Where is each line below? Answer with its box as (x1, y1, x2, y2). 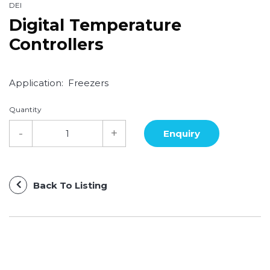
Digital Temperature (9, 14, 181, 35)
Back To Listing (33, 180, 107, 192)
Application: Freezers (9, 77, 108, 89)
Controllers (9, 34, 104, 54)
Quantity (9, 104, 42, 114)
